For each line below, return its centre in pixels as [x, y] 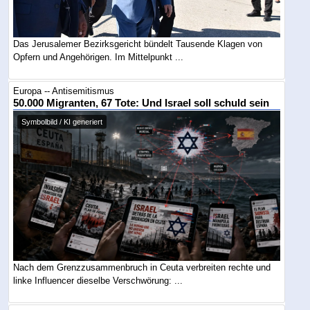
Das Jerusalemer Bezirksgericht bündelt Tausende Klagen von [138, 44]
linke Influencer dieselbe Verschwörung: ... [98, 280]
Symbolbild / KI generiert [62, 122]
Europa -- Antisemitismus [64, 91]
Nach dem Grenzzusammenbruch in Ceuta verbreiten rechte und [142, 267]
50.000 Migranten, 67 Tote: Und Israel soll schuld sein [142, 103]
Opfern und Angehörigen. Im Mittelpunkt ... [99, 57]
